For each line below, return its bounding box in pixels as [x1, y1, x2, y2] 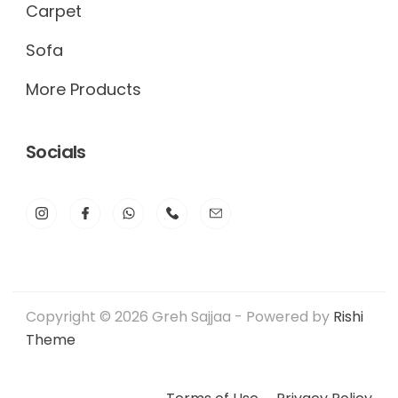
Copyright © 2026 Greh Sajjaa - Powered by [26, 306, 333, 327]
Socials [26, 139, 86, 164]
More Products [26, 77, 141, 100]
